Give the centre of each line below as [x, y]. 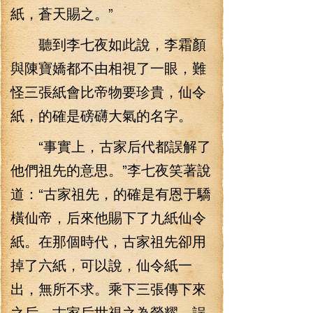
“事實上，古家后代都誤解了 [111, 146]
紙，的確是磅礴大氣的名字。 [101, 115]
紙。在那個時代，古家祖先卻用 [108, 241]
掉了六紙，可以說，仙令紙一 [101, 264]
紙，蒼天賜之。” [62, 13]
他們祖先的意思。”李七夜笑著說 [111, 169]
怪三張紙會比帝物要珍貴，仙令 [108, 91]
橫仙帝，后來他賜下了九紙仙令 [108, 217]
